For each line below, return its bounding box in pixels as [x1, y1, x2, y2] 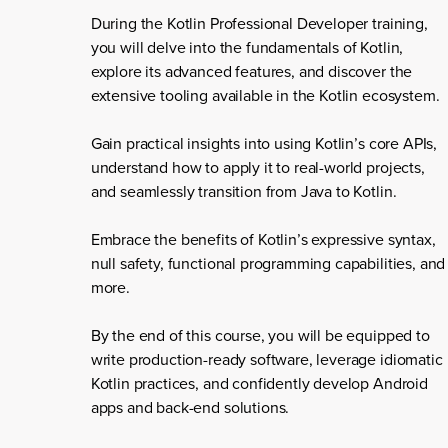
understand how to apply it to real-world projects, [90, 156, 425, 180]
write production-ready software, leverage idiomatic [90, 348, 443, 372]
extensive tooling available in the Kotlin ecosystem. [90, 84, 440, 108]
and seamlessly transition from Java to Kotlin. [90, 180, 397, 204]
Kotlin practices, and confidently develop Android [90, 372, 428, 396]
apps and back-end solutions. [90, 396, 290, 420]
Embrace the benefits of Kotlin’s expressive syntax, [90, 228, 436, 252]
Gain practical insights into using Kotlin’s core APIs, [90, 132, 438, 156]
